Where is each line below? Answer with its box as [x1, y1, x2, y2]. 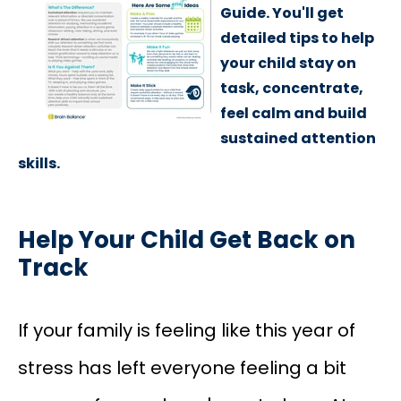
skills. [18, 152, 60, 174]
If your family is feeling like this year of [18, 318, 355, 343]
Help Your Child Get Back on [18, 223, 355, 256]
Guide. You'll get [220, 2, 344, 23]
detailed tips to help [220, 27, 374, 48]
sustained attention [220, 127, 376, 149]
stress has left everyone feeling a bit [18, 355, 346, 380]
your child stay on [220, 52, 356, 73]
